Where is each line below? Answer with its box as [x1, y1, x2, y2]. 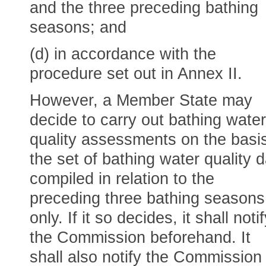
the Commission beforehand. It [30, 229, 251, 246]
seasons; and [30, 18, 126, 36]
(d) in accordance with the [30, 45, 216, 63]
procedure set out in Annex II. [30, 65, 242, 83]
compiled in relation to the [30, 170, 214, 188]
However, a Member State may [30, 91, 252, 109]
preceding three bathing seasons [30, 189, 265, 207]
